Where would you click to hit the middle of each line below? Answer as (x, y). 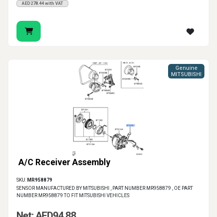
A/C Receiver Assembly (64, 163)
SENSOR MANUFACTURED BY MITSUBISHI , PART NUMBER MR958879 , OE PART (105, 188)
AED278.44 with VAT (42, 4)
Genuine (186, 68)
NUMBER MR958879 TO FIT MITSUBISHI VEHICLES (73, 196)
